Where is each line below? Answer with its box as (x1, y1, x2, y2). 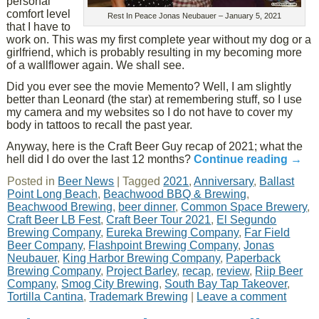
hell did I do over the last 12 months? (6, 153, 194, 165)
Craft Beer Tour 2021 (106, 214, 211, 226)
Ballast (259, 175, 295, 187)
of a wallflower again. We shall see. (6, 59, 185, 71)
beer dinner (118, 201, 176, 213)
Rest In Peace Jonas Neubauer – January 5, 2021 (107, 11, 281, 20)
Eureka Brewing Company (106, 226, 239, 239)
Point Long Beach (7, 188, 98, 200)
